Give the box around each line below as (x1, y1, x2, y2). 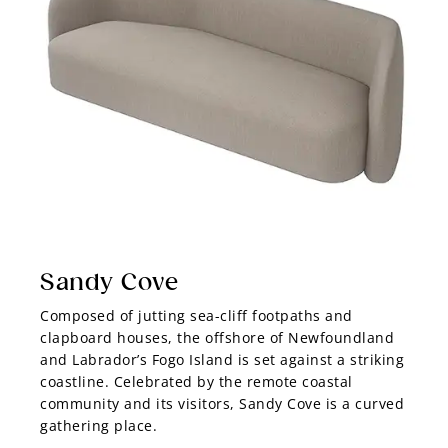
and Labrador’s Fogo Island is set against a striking (40, 350, 404, 370)
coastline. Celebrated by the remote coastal (40, 372, 353, 392)
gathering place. (40, 416, 157, 436)
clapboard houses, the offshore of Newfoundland (40, 328, 394, 348)
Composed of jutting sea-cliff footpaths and (40, 306, 353, 326)
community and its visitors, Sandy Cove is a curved (40, 394, 404, 414)
